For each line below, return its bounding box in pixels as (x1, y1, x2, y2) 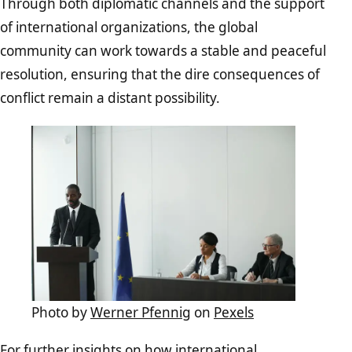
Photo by (31, 303, 90, 322)
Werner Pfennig (90, 303, 191, 322)
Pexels (214, 303, 254, 322)
